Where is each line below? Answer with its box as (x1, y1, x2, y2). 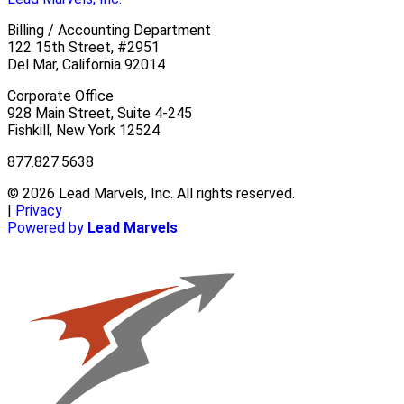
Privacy (15, 202, 62, 220)
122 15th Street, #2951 (7, 39, 160, 57)
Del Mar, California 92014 (7, 56, 165, 74)
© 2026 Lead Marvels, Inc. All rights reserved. (7, 185, 295, 203)
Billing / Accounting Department (7, 22, 211, 40)
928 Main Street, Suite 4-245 (7, 105, 192, 123)
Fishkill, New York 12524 (7, 122, 160, 140)
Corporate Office (7, 87, 114, 106)
